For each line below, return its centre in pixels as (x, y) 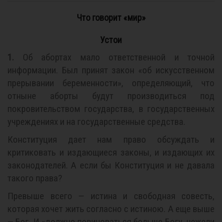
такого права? (35, 178)
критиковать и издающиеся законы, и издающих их (111, 152)
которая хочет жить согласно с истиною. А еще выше (111, 209)
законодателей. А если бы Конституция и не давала (111, 165)
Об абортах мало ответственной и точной (114, 57)
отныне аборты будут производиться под (111, 96)
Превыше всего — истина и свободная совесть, (111, 196)
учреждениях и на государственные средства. (96, 122)
